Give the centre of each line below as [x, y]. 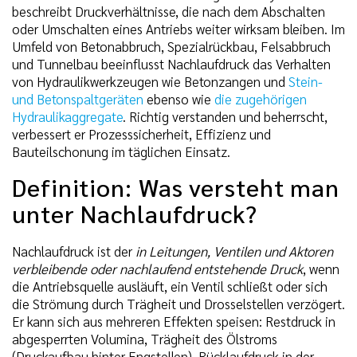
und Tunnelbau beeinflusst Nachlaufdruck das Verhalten [171, 63]
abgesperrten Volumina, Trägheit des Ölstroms [145, 338]
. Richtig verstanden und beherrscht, [225, 116]
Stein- [306, 81]
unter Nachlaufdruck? [135, 213]
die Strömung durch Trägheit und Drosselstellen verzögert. [178, 303]
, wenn [321, 268]
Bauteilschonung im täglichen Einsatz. [121, 151]
